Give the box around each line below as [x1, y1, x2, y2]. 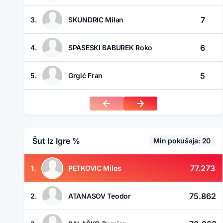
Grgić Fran [68, 71, 103, 80]
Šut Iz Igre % [32, 136, 81, 146]
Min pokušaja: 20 [153, 136, 211, 145]
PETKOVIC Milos [68, 163, 122, 172]
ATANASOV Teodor [68, 191, 131, 200]
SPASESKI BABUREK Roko [68, 43, 153, 52]
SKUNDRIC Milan [68, 15, 124, 24]
